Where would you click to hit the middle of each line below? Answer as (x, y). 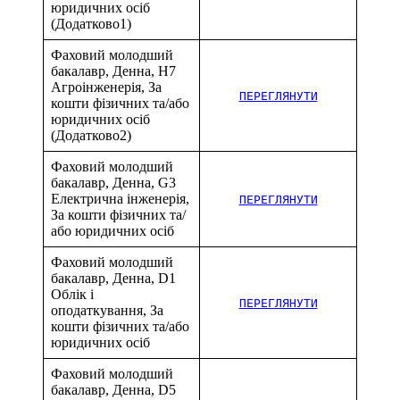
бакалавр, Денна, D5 (113, 389)
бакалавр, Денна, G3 (113, 182)
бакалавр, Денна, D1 (113, 278)
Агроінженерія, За (106, 87)
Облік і (72, 294)
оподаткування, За (107, 310)
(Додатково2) (91, 135)
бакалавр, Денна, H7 (113, 71)
